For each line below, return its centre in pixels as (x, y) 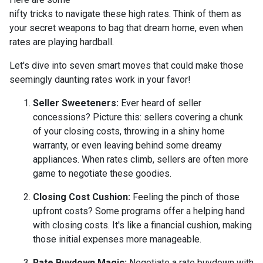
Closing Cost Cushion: (82, 197)
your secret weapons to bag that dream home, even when (126, 28)
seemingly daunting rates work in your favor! (100, 79)
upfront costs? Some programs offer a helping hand (139, 211)
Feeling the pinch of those (185, 197)
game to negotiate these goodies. (102, 173)
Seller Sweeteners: (76, 103)
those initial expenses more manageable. (117, 239)
